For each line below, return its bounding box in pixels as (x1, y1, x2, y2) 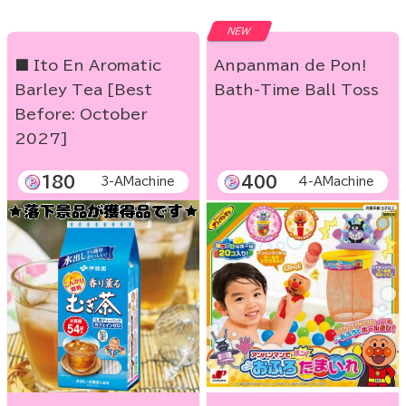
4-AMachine (298, 176, 374, 188)
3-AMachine (101, 176, 175, 188)
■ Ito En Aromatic (14, 58, 161, 73)
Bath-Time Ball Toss (214, 82, 379, 98)
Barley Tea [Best (14, 82, 152, 98)
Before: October (14, 107, 148, 122)
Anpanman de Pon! (214, 58, 366, 73)
